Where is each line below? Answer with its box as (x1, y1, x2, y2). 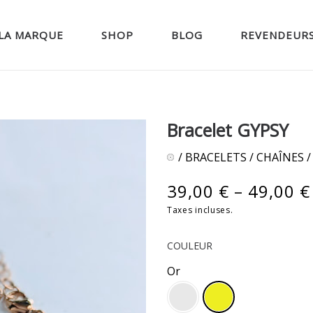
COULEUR (167, 239, 212, 252)
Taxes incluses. (167, 204, 233, 216)
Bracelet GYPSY (167, 118, 289, 142)
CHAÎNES (256, 150, 304, 165)
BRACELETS (185, 150, 247, 165)
